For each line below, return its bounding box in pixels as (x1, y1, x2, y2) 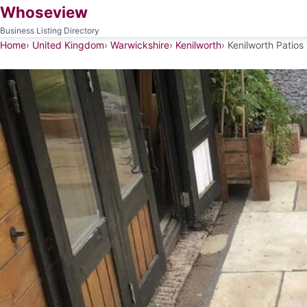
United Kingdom (32, 39, 104, 51)
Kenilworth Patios (228, 39, 304, 51)
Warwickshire (110, 39, 169, 51)
